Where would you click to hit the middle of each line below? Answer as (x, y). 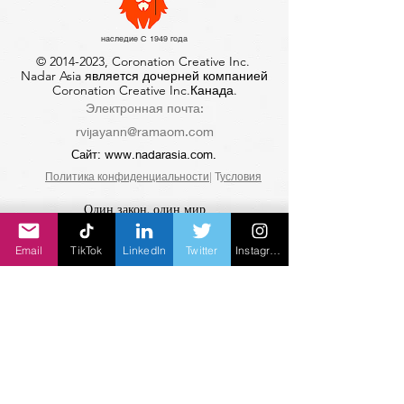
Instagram (275, 250)
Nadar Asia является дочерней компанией (144, 76)
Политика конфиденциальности (127, 176)
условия (241, 176)
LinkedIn (144, 250)
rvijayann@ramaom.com (144, 131)
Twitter (202, 250)
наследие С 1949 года (144, 39)
